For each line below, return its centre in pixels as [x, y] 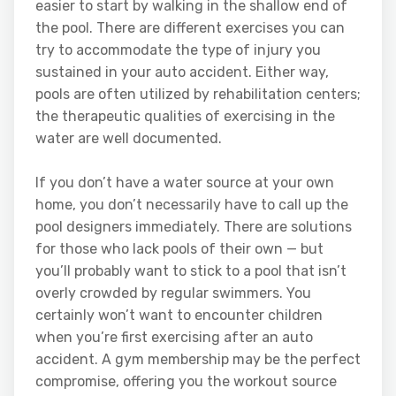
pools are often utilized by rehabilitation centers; [198, 94]
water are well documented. [129, 138]
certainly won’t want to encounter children [179, 315]
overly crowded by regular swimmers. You [173, 293]
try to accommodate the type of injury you [178, 49]
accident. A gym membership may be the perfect [198, 359]
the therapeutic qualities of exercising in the [185, 116]
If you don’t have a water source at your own [185, 182]
